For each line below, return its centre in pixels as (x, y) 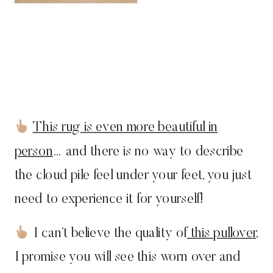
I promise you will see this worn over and (127, 258)
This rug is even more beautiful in (125, 128)
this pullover (222, 234)
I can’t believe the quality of (108, 234)
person (34, 152)
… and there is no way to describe (148, 152)
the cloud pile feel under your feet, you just (133, 176)
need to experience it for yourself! (109, 200)
